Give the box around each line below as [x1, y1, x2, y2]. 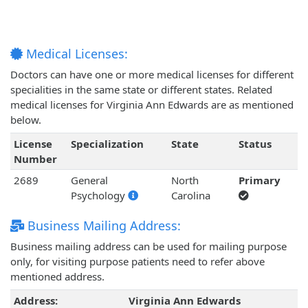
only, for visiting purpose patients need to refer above [10, 254, 265, 269]
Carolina [170, 188, 210, 203]
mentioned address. [10, 269, 104, 284]
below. [10, 113, 41, 127]
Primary [238, 173, 280, 188]
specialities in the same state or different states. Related [10, 82, 272, 97]
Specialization [70, 137, 144, 151]
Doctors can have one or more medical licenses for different [10, 67, 294, 82]
